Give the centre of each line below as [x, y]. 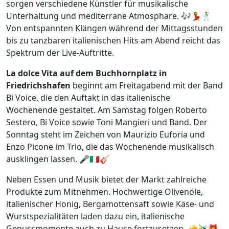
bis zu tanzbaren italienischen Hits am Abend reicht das [113, 41]
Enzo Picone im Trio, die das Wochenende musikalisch [110, 147]
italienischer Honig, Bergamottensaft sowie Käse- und [110, 204]
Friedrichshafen [38, 86]
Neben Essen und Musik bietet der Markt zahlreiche [106, 180]
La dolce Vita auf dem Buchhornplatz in [87, 73]
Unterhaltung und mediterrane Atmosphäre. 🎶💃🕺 [109, 16]
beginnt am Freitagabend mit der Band [147, 86]
